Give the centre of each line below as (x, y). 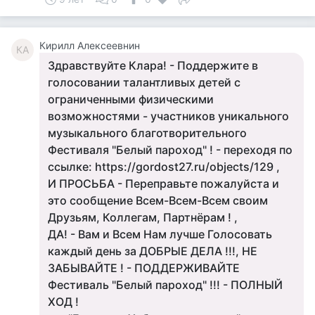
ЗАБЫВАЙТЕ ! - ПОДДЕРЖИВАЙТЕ (144, 268)
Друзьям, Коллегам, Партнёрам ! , (143, 217)
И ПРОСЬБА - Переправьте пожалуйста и (163, 184)
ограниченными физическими (131, 99)
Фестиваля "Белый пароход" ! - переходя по (170, 150)
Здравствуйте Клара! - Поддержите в (153, 65)
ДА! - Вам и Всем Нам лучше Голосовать (160, 234)
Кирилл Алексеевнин (90, 45)
